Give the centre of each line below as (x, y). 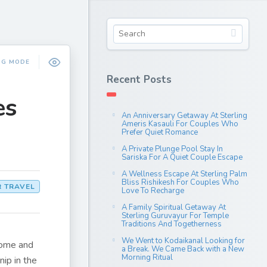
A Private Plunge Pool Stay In (172, 149)
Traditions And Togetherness (172, 224)
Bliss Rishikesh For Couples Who (180, 182)
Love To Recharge (153, 191)
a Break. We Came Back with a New (183, 249)
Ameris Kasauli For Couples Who (180, 124)
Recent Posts (139, 80)
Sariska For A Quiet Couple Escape (182, 157)
